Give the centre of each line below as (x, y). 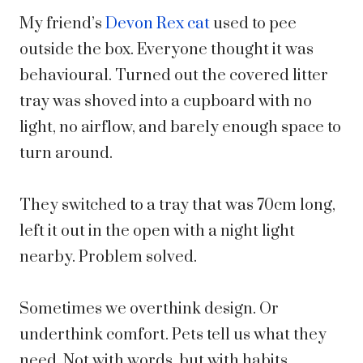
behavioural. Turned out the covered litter (174, 76)
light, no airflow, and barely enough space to (180, 128)
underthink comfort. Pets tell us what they (173, 335)
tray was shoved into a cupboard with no (166, 102)
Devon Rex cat (158, 24)
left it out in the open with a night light (157, 232)
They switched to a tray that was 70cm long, (177, 206)
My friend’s (62, 24)
